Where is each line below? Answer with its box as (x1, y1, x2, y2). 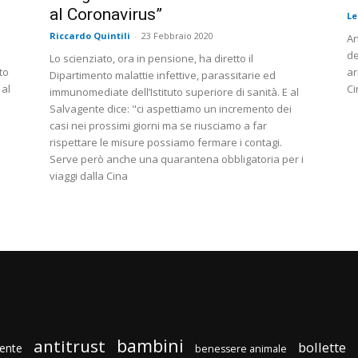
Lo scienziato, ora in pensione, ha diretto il (50, 51, 253, 66)
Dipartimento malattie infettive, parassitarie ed (50, 68, 276, 83)
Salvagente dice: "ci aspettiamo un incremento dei (50, 101, 292, 117)
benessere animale (195, 342, 287, 356)
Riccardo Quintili (50, 30, 130, 42)
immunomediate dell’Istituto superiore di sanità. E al (50, 85, 299, 100)
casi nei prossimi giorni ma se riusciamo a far (50, 118, 267, 133)
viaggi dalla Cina (50, 169, 128, 184)
